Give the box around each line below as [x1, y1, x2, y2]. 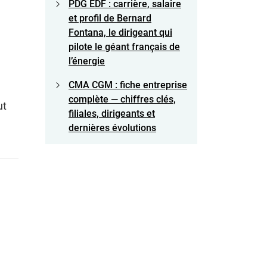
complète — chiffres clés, [69, 93, 176, 105]
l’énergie [69, 55, 105, 67]
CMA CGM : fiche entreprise [69, 79, 187, 91]
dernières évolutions [69, 122, 156, 133]
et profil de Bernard [69, 12, 151, 24]
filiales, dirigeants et [69, 107, 155, 119]
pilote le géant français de [69, 41, 180, 52]
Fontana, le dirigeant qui [69, 26, 172, 38]
